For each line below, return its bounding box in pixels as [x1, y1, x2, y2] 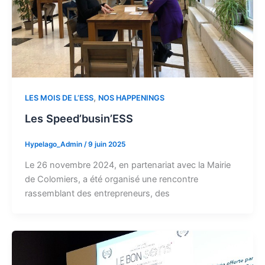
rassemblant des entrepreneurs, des [24, 188, 170, 199]
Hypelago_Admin [24, 140, 84, 148]
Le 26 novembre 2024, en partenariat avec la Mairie [24, 159, 231, 170]
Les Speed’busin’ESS [24, 111, 133, 125]
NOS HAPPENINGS [98, 93, 164, 103]
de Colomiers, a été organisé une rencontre [24, 173, 198, 185]
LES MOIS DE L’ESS [24, 93, 93, 103]
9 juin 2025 [88, 140, 125, 148]
